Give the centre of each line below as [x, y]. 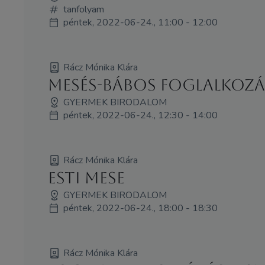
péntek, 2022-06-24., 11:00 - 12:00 [140, 23]
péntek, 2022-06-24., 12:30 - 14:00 [140, 116]
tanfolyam [83, 10]
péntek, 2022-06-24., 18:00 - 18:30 [140, 208]
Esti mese [86, 177]
